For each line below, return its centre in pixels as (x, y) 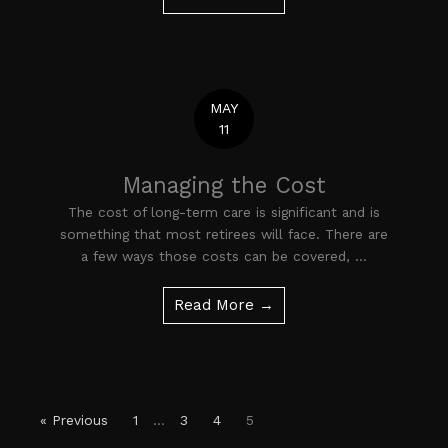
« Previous (74, 420)
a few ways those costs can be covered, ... (224, 256)
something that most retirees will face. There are (224, 234)
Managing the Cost (224, 185)
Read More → (224, 305)
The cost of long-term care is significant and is (224, 212)
